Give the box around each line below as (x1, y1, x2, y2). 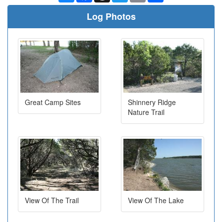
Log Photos (86, 9, 136, 23)
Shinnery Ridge (128, 97, 176, 108)
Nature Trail (128, 107, 165, 117)
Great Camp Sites (25, 97, 81, 108)
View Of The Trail (25, 195, 79, 206)
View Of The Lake (128, 195, 184, 206)
